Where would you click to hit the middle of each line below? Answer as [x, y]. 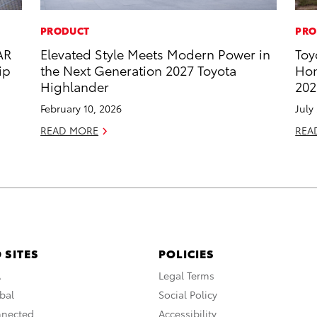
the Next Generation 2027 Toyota [139, 70]
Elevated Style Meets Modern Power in [156, 54]
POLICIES [186, 253]
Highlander [75, 86]
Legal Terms [186, 276]
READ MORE [70, 131]
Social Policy [188, 295]
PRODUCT [65, 31]
